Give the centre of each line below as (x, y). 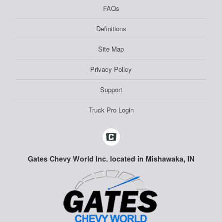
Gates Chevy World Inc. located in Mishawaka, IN (111, 158)
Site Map (111, 49)
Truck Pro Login (111, 110)
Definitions (111, 28)
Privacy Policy (111, 69)
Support (111, 89)
